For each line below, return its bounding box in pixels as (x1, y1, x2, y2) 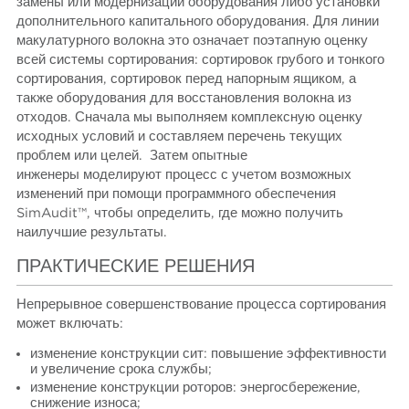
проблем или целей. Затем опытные (16, 148, 248, 163)
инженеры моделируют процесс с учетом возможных (16, 167, 352, 182)
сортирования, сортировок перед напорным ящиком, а (16, 71, 357, 86)
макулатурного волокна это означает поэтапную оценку (16, 33, 369, 47)
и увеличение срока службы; (29, 362, 212, 376)
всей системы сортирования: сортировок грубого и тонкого (16, 52, 385, 67)
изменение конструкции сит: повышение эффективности (29, 346, 386, 361)
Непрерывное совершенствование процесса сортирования (16, 298, 387, 312)
